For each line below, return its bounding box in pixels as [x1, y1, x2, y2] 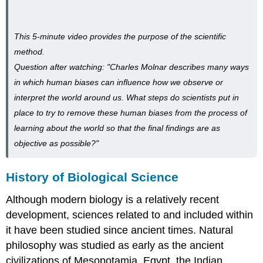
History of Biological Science [6, 170, 179, 184]
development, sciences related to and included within [6, 209, 254, 221]
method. [14, 46, 45, 56]
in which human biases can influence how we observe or [14, 77, 224, 87]
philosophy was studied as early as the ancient [6, 240, 224, 251]
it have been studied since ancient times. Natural [6, 224, 234, 236]
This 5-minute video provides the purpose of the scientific [14, 31, 227, 41]
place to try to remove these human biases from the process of [14, 107, 248, 117]
